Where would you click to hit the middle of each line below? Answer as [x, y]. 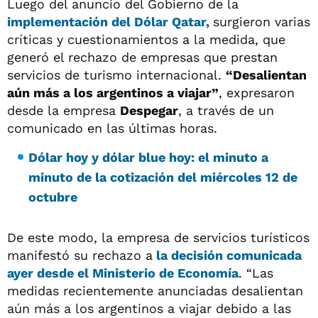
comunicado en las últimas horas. [112, 128]
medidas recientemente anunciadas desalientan [155, 291]
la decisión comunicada [227, 255]
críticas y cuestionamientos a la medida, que [146, 39]
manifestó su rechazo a [80, 255]
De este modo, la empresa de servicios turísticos [158, 237]
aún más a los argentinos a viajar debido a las [149, 308]
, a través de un [226, 110]
